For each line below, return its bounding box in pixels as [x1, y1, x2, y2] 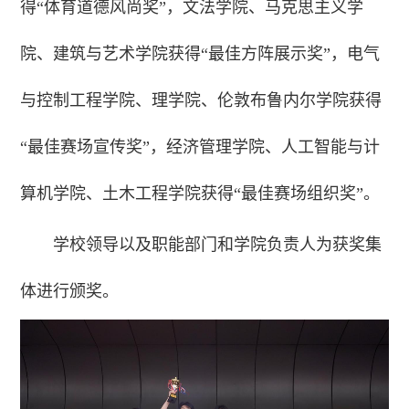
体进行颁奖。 [20, 282, 120, 301]
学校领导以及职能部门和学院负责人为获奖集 [53, 236, 383, 255]
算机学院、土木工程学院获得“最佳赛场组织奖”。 [20, 184, 381, 204]
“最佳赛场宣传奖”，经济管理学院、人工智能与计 [20, 138, 381, 157]
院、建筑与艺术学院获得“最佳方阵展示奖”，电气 [20, 45, 381, 64]
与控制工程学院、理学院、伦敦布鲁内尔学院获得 [20, 91, 383, 110]
